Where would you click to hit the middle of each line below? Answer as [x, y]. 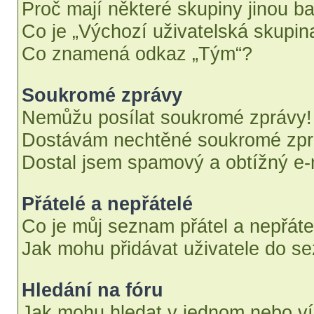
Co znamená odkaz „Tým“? [137, 54]
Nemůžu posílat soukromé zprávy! [167, 117]
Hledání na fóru [93, 290]
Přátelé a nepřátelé [107, 204]
